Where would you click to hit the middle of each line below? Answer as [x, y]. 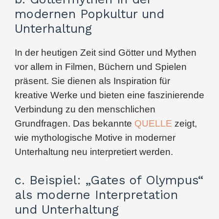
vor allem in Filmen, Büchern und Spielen [101, 66]
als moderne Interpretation [96, 194]
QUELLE [153, 123]
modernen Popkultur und [89, 13]
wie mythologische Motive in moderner [95, 137]
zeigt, [185, 123]
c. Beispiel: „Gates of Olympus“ [109, 180]
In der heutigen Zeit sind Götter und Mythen [106, 52]
